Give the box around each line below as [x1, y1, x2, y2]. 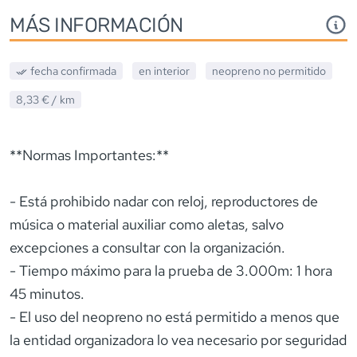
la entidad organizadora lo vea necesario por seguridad [10, 330, 347, 349]
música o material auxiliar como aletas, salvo [10, 214, 284, 233]
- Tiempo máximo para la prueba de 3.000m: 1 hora [10, 261, 332, 280]
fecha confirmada [29, 63, 116, 78]
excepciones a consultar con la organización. [10, 237, 285, 257]
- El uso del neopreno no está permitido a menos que [10, 307, 339, 326]
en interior [138, 63, 190, 78]
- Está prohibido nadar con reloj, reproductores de [10, 191, 318, 210]
